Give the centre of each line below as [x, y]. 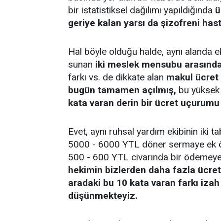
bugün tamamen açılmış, [122, 90]
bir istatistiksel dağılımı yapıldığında [142, 10]
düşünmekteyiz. [103, 196]
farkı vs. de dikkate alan [117, 77]
